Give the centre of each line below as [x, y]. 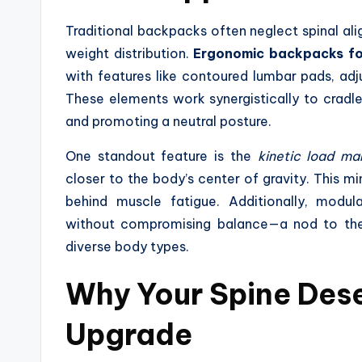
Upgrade [129, 334]
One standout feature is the [162, 156]
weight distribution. [130, 53]
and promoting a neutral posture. [168, 121]
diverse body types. [127, 246]
